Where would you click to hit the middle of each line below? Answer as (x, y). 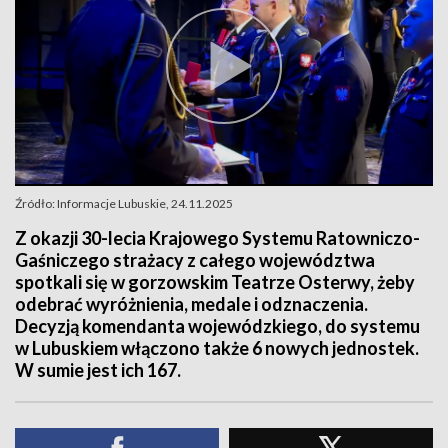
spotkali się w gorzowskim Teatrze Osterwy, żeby (215, 282)
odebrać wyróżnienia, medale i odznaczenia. (191, 304)
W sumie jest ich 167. (98, 370)
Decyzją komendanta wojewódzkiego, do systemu (217, 326)
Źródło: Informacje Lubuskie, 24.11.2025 (124, 203)
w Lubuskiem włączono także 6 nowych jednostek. (217, 348)
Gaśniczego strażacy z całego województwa (195, 260)
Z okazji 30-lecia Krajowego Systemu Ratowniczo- (217, 238)
